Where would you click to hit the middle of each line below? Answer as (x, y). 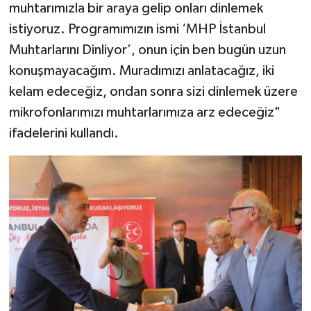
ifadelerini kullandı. (64, 133)
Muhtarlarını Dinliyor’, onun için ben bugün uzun (147, 50)
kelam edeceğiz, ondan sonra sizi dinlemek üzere (153, 91)
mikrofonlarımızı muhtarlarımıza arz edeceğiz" (144, 112)
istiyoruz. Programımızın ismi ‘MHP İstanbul (137, 29)
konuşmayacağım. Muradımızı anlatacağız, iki (141, 70)
